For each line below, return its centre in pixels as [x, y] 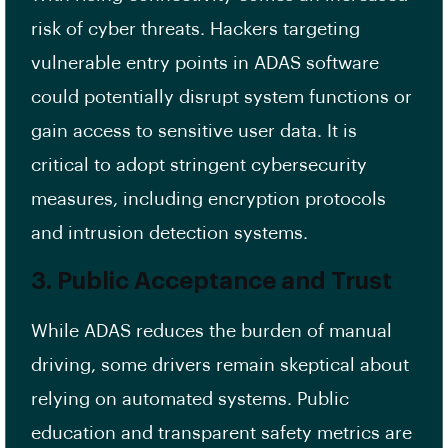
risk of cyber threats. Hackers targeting [195, 29]
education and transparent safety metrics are [221, 433]
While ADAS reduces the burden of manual [211, 331]
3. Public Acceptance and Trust [211, 281]
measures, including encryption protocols [208, 199]
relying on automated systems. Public [190, 399]
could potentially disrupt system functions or [221, 97]
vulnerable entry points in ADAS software [205, 63]
